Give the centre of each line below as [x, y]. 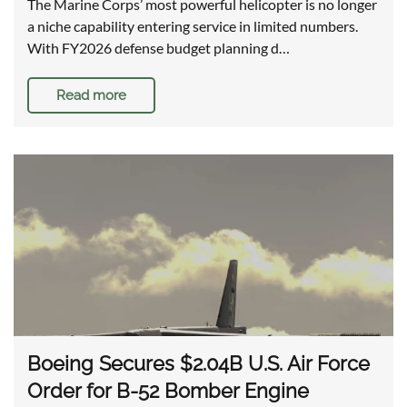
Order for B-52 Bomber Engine [168, 391]
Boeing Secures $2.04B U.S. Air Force [199, 364]
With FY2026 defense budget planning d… [159, 48]
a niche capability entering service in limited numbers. [193, 26]
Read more [91, 96]
